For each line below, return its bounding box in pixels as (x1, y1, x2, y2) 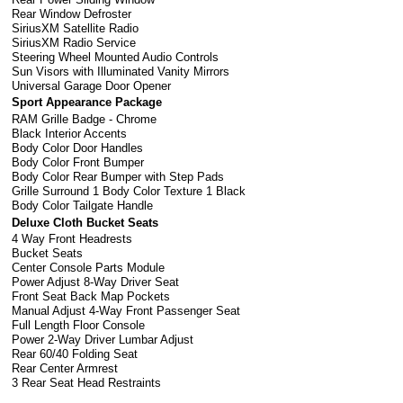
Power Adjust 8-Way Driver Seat (12, 275, 180, 290)
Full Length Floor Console (12, 318, 146, 333)
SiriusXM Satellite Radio (12, 21, 139, 35)
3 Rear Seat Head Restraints (12, 376, 162, 390)
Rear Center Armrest (12, 362, 119, 376)
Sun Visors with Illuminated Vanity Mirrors (12, 64, 230, 78)
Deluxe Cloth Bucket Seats (12, 215, 159, 229)
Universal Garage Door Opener (12, 78, 172, 93)
